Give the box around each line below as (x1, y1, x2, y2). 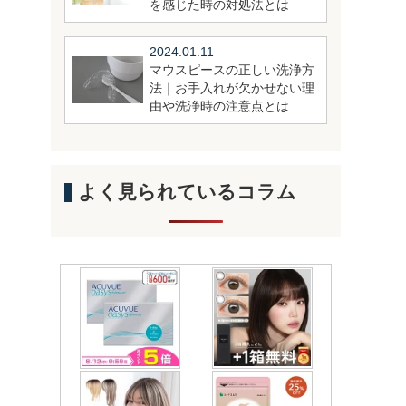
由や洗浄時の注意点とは (150, 100, 290, 114)
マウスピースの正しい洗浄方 (150, 63, 315, 78)
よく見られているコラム (78, 180, 296, 203)
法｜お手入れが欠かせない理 (150, 82, 315, 96)
